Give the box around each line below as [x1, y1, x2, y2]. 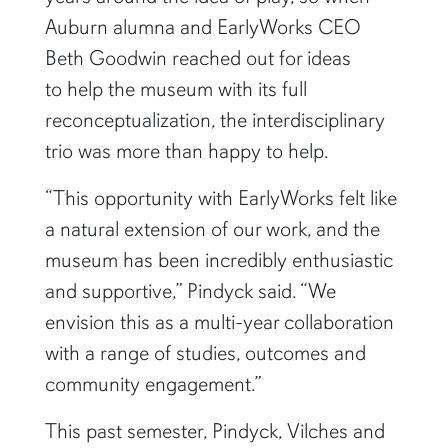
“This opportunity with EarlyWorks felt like [44, 184, 397, 211]
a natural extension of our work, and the [44, 215, 380, 242]
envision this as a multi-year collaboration [44, 308, 394, 335]
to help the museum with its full [44, 75, 307, 102]
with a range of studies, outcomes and [44, 339, 366, 366]
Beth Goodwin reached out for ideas [44, 44, 351, 71]
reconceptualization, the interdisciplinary [44, 106, 385, 133]
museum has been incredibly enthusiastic [44, 246, 393, 273]
